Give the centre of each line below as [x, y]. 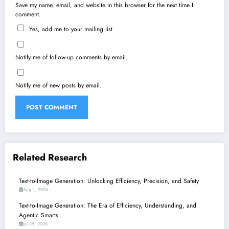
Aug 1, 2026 [36, 189]
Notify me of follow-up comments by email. [72, 58]
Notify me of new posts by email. [59, 86]
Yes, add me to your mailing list [70, 29]
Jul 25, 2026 [35, 223]
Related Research [50, 158]
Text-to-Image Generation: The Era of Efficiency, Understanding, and [108, 205]
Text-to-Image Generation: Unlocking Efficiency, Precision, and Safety [109, 181]
